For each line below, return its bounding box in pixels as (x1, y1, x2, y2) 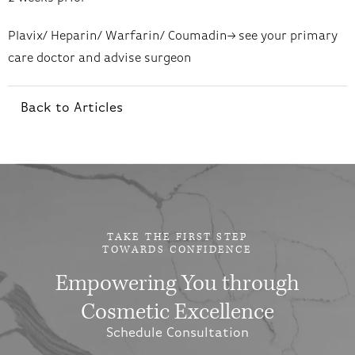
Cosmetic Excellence (81, 297, 274, 327)
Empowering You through (55, 269, 300, 299)
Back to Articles (21, 101, 123, 115)
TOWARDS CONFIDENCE (102, 243, 253, 258)
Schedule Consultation (106, 326, 249, 341)
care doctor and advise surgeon (8, 52, 192, 65)
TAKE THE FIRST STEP (107, 231, 248, 245)
